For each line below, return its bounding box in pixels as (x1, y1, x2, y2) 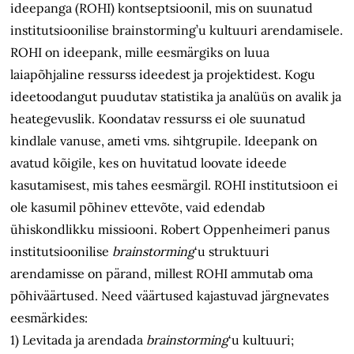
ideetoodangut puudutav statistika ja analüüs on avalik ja (10, 88, 342, 105)
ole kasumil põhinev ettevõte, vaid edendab (10, 199, 265, 216)
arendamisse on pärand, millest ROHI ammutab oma (10, 265, 314, 282)
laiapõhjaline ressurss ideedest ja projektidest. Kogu (10, 66, 316, 83)
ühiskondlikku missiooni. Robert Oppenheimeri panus (10, 221, 330, 238)
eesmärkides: (10, 310, 88, 326)
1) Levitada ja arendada (10, 332, 147, 348)
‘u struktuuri (194, 243, 270, 260)
